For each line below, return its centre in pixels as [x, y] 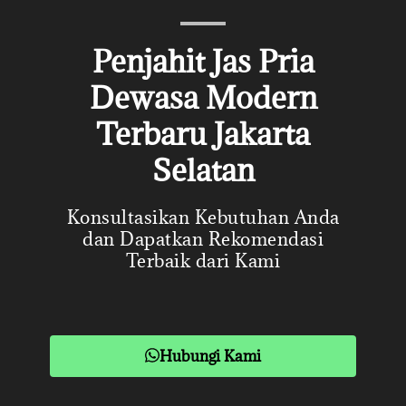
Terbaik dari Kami [203, 261]
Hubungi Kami [210, 356]
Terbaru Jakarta [203, 134]
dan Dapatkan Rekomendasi [203, 239]
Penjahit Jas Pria [203, 61]
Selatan [203, 170]
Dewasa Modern [203, 97]
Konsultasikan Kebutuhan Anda [203, 217]
